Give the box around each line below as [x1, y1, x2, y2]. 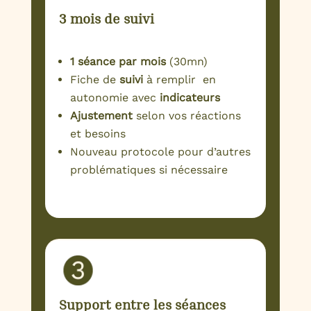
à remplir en [142, 73, 216, 87]
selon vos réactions [132, 109, 241, 123]
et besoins [69, 127, 126, 141]
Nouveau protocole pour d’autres [69, 145, 251, 159]
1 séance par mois [69, 55, 166, 69]
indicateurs [159, 91, 220, 105]
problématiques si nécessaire [69, 163, 228, 177]
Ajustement [69, 109, 133, 123]
